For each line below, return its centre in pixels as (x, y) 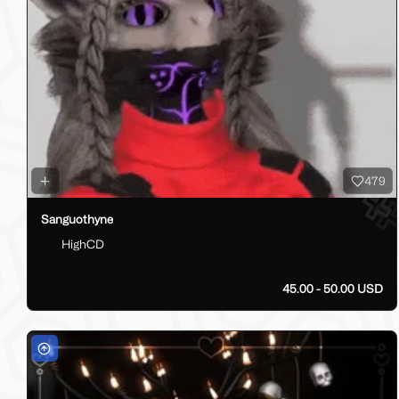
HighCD (82, 244)
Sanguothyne (77, 219)
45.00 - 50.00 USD (332, 288)
